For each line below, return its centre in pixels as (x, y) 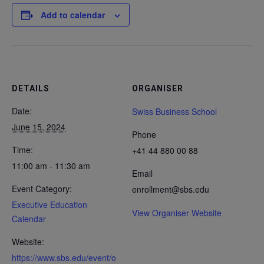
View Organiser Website (177, 213)
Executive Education (49, 204)
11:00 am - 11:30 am (51, 166)
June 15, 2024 (39, 127)
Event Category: (42, 189)
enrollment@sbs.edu (171, 189)
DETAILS (31, 88)
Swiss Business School (174, 111)
